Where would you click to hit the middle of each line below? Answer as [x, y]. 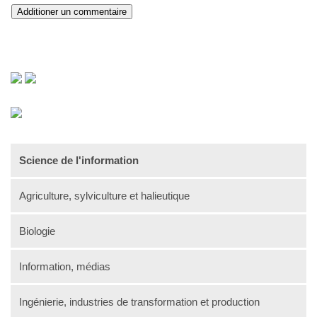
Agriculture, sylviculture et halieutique [104, 196]
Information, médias [65, 266]
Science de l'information [79, 160]
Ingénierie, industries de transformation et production [139, 302]
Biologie [37, 231]
